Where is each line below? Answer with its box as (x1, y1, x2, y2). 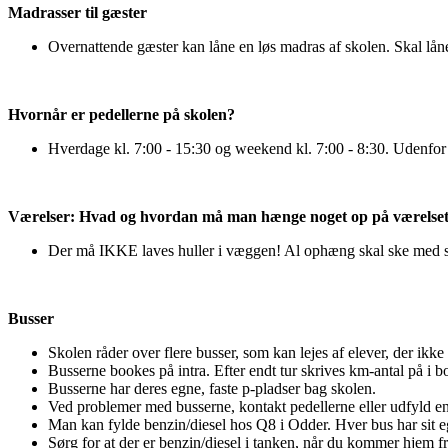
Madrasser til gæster (8, 3, 147, 21)
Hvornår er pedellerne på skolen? (8, 105, 235, 123)
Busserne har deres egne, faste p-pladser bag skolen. (48, 379, 376, 397)
